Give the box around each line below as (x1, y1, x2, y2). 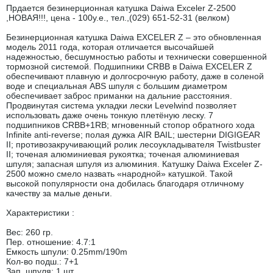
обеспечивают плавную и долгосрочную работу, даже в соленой (6, 71, 264, 81)
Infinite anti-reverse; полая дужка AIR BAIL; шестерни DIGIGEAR (6, 130, 260, 140)
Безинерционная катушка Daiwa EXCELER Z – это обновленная (6, 32, 261, 42)
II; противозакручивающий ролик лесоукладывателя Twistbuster (6, 140, 261, 149)
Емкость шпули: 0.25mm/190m (6, 247, 127, 257)
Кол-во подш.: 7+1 (6, 257, 79, 266)
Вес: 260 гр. (6, 227, 53, 237)
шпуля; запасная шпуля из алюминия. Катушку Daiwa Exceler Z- (6, 159, 263, 169)
